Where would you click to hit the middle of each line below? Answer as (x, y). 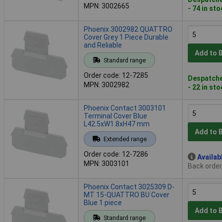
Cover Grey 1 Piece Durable (126, 37)
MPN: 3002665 (107, 6)
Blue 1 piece (103, 202)
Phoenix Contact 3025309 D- (129, 187)
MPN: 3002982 (107, 84)
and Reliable (103, 45)
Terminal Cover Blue (115, 116)
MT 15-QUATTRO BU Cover (127, 194)
